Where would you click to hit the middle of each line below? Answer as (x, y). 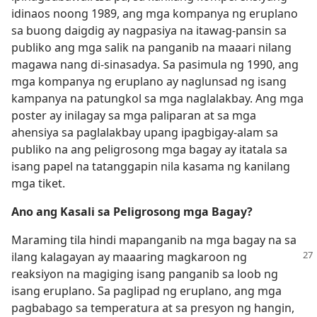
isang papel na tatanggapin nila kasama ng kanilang (151, 166)
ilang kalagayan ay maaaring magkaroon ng (129, 257)
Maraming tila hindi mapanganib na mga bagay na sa (154, 240)
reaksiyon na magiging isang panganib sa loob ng (145, 274)
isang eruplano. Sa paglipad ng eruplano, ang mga (146, 291)
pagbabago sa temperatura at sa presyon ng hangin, (153, 308)
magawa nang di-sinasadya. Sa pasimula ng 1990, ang (155, 64)
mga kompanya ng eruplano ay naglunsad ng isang (149, 81)
